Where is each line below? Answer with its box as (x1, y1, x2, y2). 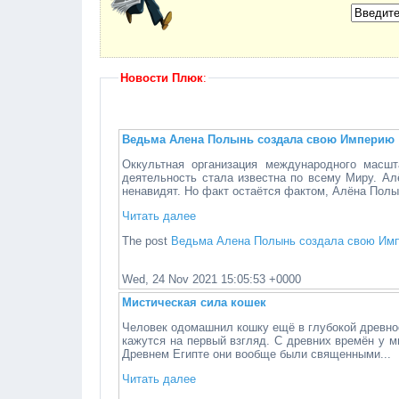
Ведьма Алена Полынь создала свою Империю (122, 133, 395, 146)
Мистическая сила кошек (122, 296, 267, 309)
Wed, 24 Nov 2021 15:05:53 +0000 (122, 273, 302, 286)
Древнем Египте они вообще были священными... (122, 347, 392, 361)
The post (122, 234, 172, 248)
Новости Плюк (120, 71, 203, 85)
